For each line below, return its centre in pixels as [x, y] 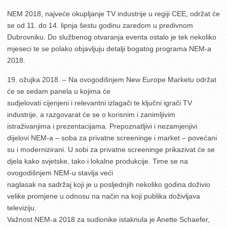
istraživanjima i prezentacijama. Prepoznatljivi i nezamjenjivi [102, 126]
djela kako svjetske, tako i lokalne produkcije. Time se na [98, 161]
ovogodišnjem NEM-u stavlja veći [60, 173]
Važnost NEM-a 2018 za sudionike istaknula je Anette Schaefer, [108, 219]
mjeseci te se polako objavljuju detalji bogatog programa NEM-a [109, 48]
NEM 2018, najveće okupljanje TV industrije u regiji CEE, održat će [113, 13]
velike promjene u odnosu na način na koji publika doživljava [104, 196]
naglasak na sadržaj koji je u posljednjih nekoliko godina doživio [109, 184]
